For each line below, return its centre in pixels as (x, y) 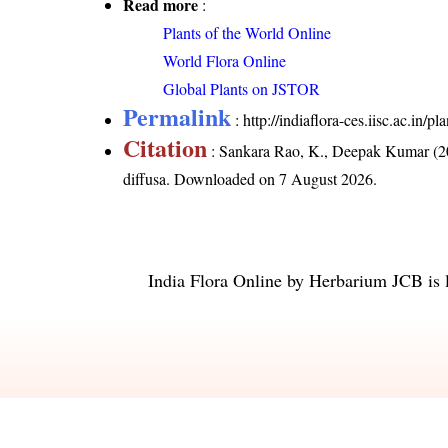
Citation (165, 147)
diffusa (145, 178)
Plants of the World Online (247, 32)
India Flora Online (215, 279)
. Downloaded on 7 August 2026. (272, 178)
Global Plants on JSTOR (242, 88)
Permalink (177, 116)
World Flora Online (225, 60)
